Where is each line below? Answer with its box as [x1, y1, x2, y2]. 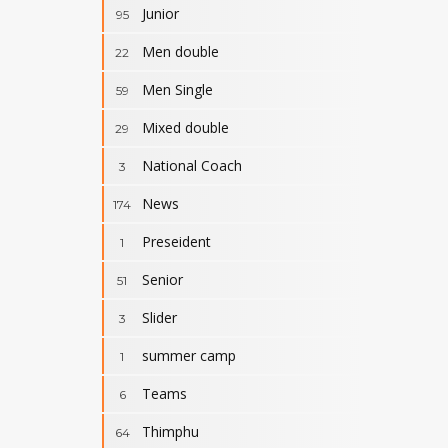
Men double [142, 42, 219, 61]
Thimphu [142, 422, 199, 441]
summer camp [142, 346, 236, 365]
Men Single [142, 80, 213, 99]
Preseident [142, 232, 211, 251]
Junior [142, 4, 179, 23]
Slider [142, 308, 177, 327]
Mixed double [142, 118, 229, 137]
